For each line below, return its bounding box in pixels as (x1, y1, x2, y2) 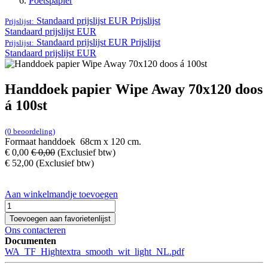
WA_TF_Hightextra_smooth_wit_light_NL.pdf (5, 246, 184, 257)
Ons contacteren (5, 225, 66, 236)
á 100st (5, 98, 47, 114)
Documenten (5, 236, 56, 246)
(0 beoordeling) (5, 127, 55, 136)
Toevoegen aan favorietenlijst (10, 214, 111, 224)
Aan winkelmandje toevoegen (5, 189, 118, 200)
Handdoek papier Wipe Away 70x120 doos (5, 81, 263, 98)
